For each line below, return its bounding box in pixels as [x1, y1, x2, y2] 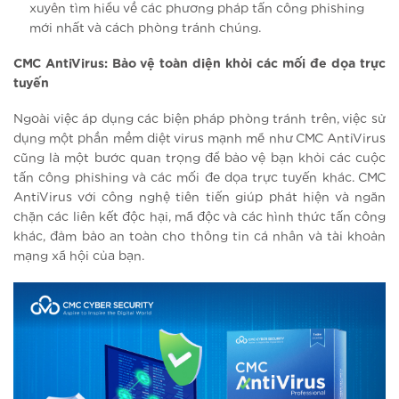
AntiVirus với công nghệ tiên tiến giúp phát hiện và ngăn [13, 191, 386, 205]
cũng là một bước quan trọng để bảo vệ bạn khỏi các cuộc [13, 152, 386, 166]
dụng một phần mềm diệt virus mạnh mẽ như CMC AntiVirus [13, 133, 386, 146]
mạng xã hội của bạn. [13, 250, 144, 264]
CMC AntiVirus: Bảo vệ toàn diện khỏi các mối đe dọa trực [13, 57, 386, 70]
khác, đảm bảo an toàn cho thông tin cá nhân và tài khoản [13, 231, 386, 244]
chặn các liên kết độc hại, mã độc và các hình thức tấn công [13, 211, 386, 224]
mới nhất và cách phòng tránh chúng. [29, 21, 262, 35]
